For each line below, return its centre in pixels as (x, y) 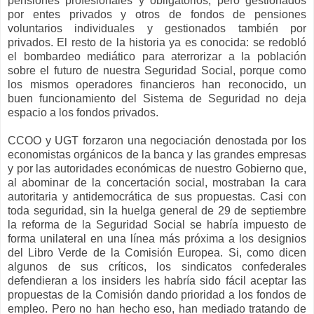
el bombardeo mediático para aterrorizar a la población (157, 57)
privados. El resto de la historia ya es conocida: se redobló (157, 43)
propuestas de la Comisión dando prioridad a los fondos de (157, 295)
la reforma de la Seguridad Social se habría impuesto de (157, 225)
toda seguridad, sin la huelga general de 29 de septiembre (157, 211)
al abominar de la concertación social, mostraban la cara (157, 183)
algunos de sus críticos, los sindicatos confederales (157, 267)
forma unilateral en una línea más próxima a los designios (157, 239)
